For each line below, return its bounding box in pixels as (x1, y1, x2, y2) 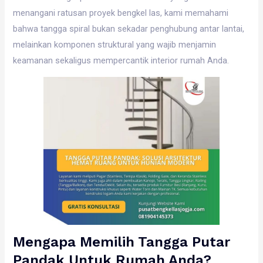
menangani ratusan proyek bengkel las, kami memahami (13, 7, 229, 18)
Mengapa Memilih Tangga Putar (13, 234, 231, 251)
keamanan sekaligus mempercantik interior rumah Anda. (13, 55, 230, 66)
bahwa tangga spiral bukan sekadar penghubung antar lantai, (13, 23, 245, 34)
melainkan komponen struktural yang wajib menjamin (13, 39, 217, 50)
